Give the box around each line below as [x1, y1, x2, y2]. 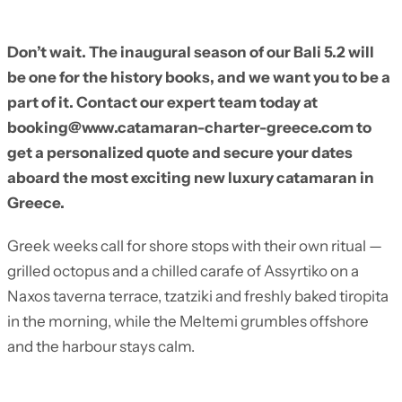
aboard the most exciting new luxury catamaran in [7, 169, 374, 188]
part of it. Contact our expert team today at [7, 93, 318, 112]
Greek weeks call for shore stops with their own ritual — [7, 237, 382, 256]
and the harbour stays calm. [7, 337, 195, 356]
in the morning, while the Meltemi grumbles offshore [7, 312, 369, 331]
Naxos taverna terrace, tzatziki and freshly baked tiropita [7, 287, 389, 306]
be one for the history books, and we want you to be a [7, 68, 390, 87]
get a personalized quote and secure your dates [7, 144, 353, 162]
